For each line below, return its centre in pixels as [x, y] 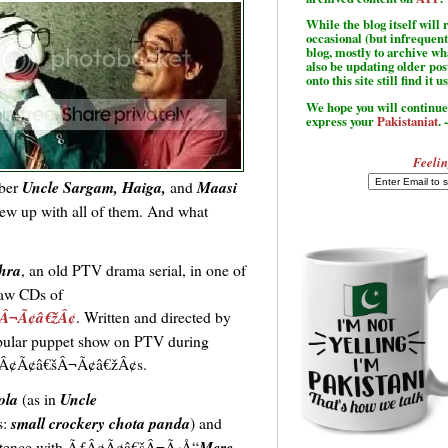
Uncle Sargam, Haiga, [96, 187]
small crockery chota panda [100, 423]
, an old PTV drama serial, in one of [133, 270]
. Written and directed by [153, 317]
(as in [39, 399]
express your [341, 121]
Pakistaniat [407, 121]
